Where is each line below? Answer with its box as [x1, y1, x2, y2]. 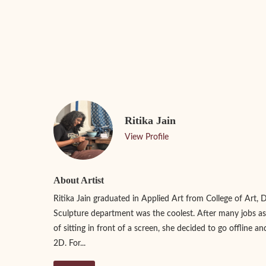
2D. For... [53, 239, 85, 248]
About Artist [53, 175, 104, 185]
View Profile [125, 133, 169, 142]
